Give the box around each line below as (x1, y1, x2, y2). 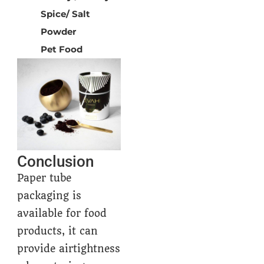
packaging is (17, 190, 82, 202)
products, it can (17, 225, 98, 237)
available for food (17, 207, 107, 220)
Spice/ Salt (41, 8, 91, 19)
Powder (41, 25, 77, 37)
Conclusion (17, 153, 94, 171)
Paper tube (17, 172, 72, 184)
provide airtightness (17, 243, 121, 255)
